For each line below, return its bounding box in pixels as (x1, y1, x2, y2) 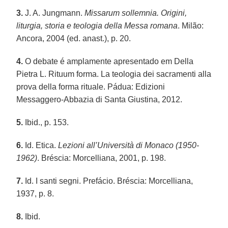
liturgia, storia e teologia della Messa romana (16, 21, 178, 30)
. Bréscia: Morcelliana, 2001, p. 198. (37, 153, 166, 162)
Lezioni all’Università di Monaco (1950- (58, 140, 199, 150)
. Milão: (178, 21, 204, 30)
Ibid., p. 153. (23, 118, 69, 127)
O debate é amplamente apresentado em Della (23, 56, 194, 66)
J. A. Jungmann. (23, 8, 85, 17)
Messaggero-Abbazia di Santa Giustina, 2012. (16, 95, 183, 104)
